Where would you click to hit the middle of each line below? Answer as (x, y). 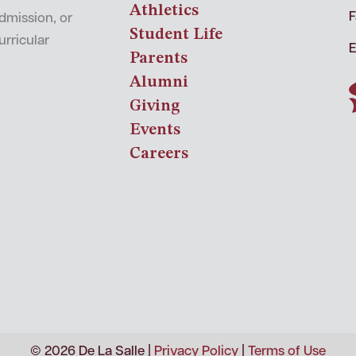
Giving (155, 106)
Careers (159, 154)
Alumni (159, 83)
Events (155, 130)
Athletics (164, 11)
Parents (158, 59)
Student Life (176, 35)
